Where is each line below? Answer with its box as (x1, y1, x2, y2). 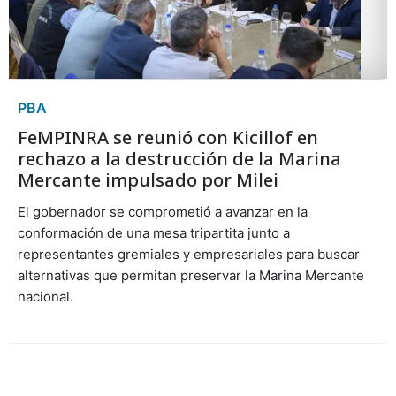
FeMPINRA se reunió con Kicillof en (17, 125, 318, 149)
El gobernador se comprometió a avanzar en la (17, 202, 308, 220)
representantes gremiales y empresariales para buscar (17, 245, 360, 263)
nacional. (17, 287, 73, 305)
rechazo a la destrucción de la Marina (17, 146, 341, 171)
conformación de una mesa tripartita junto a (17, 224, 290, 241)
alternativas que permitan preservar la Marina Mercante (17, 266, 364, 284)
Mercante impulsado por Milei (17, 167, 278, 192)
